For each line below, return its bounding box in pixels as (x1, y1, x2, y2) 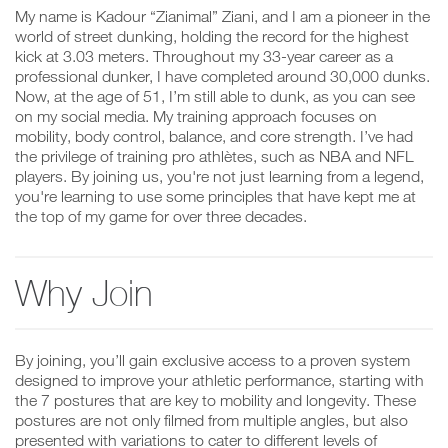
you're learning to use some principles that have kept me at (15, 186, 416, 205)
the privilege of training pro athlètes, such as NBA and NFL (15, 146, 414, 165)
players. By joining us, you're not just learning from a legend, (15, 166, 424, 185)
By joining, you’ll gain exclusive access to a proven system (15, 350, 410, 369)
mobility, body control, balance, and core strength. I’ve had (15, 126, 413, 145)
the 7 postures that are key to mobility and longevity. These (15, 390, 416, 409)
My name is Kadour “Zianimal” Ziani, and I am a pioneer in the (15, 6, 430, 25)
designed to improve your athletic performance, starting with (15, 370, 424, 389)
